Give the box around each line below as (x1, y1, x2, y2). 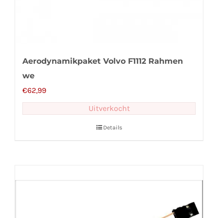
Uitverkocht (88, 104, 130, 113)
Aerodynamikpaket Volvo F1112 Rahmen (22, 56, 183, 66)
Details (103, 124, 122, 131)
